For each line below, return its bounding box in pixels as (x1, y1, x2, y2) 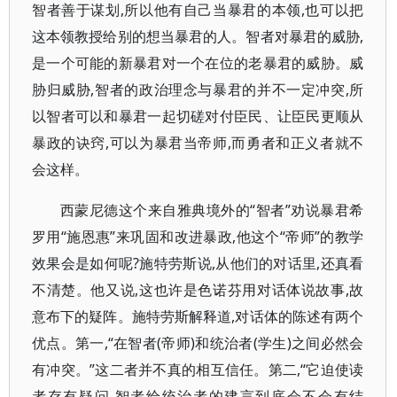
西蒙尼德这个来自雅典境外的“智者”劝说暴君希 (60, 200, 364, 220)
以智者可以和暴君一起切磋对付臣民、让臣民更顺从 (32, 106, 364, 126)
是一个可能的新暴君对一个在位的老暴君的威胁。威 (32, 53, 364, 73)
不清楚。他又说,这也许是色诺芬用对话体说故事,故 (32, 280, 364, 300)
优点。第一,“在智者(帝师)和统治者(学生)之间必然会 (32, 333, 364, 353)
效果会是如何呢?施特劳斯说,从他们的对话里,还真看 (32, 253, 364, 273)
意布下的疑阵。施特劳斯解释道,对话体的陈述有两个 (32, 307, 364, 326)
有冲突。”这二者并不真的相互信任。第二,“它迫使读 (32, 360, 364, 379)
